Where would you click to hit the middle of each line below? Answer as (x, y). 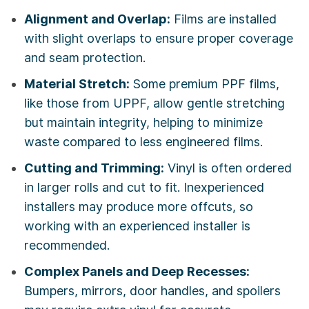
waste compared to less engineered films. (143, 142)
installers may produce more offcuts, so (139, 207)
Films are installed (223, 19)
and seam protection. (85, 58)
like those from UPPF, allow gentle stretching (154, 103)
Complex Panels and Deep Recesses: (137, 272)
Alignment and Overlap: (97, 19)
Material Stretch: (77, 84)
